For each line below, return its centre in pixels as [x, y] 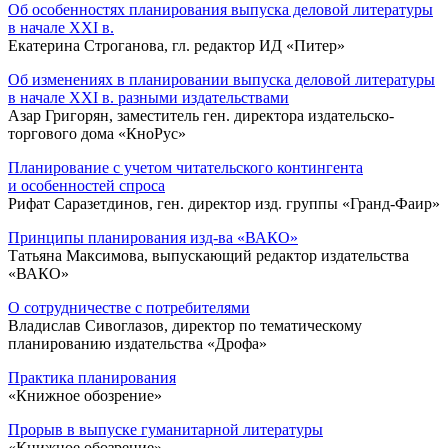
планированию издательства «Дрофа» [137, 343]
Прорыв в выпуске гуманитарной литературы [165, 429]
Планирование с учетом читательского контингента [185, 167]
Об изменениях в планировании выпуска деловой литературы [221, 79]
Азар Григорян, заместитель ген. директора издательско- [201, 115]
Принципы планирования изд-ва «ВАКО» [153, 237]
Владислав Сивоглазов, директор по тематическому [185, 325]
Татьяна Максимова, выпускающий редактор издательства [208, 255]
